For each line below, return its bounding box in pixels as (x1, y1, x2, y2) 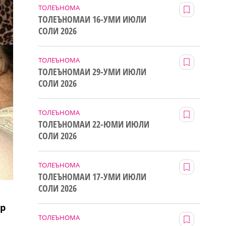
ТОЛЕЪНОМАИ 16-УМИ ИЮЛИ (38, 13, 146, 25)
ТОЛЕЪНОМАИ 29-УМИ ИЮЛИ (38, 65, 146, 78)
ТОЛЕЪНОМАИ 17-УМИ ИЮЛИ (38, 170, 146, 183)
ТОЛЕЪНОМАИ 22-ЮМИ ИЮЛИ (38, 118, 149, 130)
